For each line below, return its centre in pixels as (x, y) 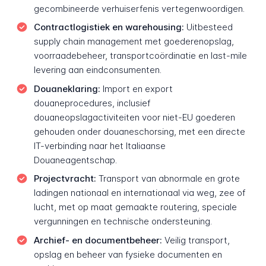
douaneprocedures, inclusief (92, 103)
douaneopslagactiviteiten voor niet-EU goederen (134, 117)
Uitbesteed (208, 27)
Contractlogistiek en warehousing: (109, 27)
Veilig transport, (196, 240)
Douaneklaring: (67, 88)
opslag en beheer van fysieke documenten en (128, 254)
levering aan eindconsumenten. (97, 70)
